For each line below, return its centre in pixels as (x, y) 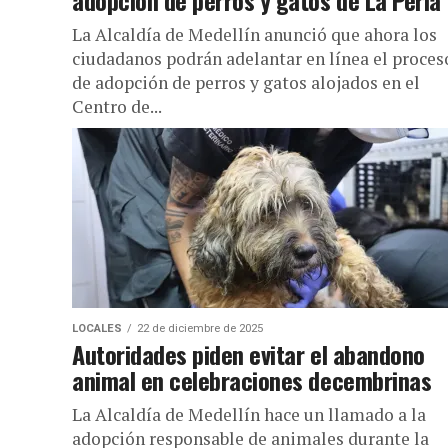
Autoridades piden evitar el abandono (248, 354)
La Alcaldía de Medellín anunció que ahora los (254, 34)
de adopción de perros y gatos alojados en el (246, 82)
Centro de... (117, 106)
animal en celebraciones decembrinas (252, 380)
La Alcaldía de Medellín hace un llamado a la (249, 414)
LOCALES (97, 328)
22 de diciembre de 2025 (200, 328)
